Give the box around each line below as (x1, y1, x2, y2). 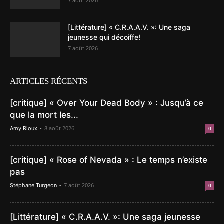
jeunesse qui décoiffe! (68, 33, 140, 42)
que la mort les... (10, 110, 78, 120)
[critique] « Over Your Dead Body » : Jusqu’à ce (10, 98, 203, 108)
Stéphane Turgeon (10, 182, 57, 189)
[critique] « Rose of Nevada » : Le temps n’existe (10, 155, 207, 165)
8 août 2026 (44, 124, 74, 132)
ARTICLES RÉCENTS (10, 76, 87, 86)
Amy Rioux (10, 125, 37, 132)
